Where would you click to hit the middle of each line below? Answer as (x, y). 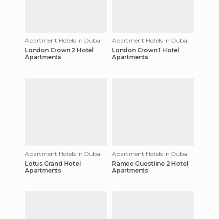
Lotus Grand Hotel (53, 163)
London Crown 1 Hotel (146, 50)
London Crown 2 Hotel (59, 50)
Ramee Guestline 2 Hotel (150, 163)
